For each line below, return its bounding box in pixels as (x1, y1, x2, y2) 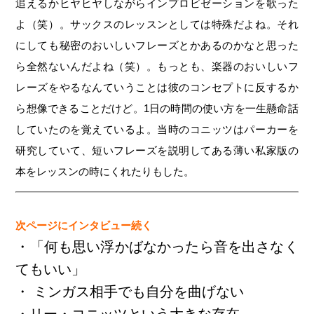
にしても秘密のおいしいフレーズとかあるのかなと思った (15, 39, 299, 51)
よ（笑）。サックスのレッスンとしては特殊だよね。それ (15, 18, 299, 30)
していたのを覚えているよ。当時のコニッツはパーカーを (15, 123, 299, 135)
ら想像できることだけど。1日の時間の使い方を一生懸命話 (15, 102, 299, 114)
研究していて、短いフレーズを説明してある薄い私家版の (15, 144, 299, 156)
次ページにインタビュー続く (15, 219, 153, 231)
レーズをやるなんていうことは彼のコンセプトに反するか (15, 81, 299, 93)
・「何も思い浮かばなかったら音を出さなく (15, 239, 299, 254)
